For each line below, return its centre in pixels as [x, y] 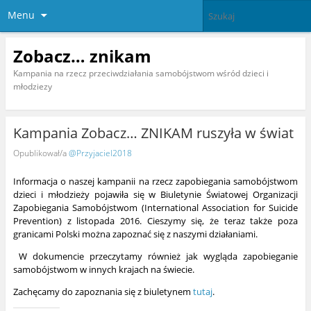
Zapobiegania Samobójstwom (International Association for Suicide [155, 208]
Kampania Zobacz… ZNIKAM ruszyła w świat [153, 133]
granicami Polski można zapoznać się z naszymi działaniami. [135, 234]
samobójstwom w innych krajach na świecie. [103, 270]
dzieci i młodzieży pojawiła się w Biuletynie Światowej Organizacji [155, 195]
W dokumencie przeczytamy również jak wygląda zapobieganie [155, 257]
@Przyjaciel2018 [100, 153]
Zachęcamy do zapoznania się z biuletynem [103, 292]
